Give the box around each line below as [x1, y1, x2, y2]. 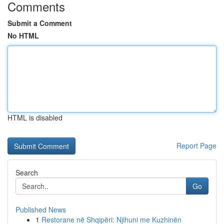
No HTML [7, 30, 39, 40]
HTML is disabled [7, 112, 62, 122]
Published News [15, 204, 66, 214]
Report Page [176, 140, 216, 150]
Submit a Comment [7, 18, 72, 28]
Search [15, 167, 38, 177]
